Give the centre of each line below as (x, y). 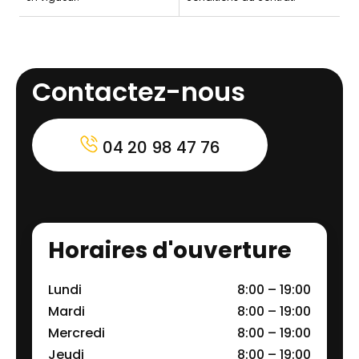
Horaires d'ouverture (170, 250)
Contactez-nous (139, 91)
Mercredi (77, 333)
